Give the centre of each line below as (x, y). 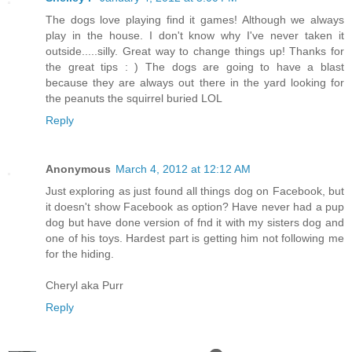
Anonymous (78, 169)
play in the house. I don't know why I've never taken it (195, 36)
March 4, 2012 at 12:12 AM (183, 169)
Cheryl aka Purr (84, 286)
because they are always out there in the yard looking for (195, 83)
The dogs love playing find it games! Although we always (195, 20)
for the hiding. (80, 254)
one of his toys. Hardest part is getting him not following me (195, 238)
